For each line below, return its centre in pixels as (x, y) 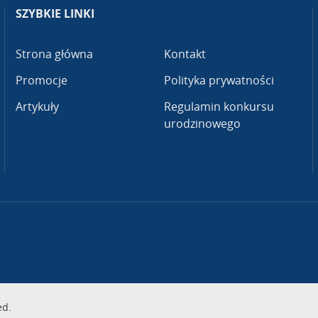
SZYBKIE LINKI (55, 14)
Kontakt (185, 54)
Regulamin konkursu (219, 107)
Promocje (42, 81)
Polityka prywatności (219, 81)
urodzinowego (203, 124)
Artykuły (38, 107)
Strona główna (55, 54)
